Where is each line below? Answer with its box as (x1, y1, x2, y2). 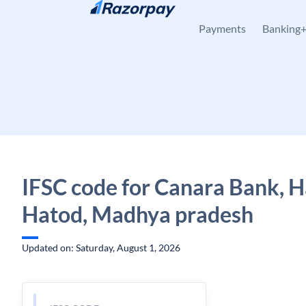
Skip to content (33, 12, 98, 23)
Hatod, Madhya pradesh (22, 201, 253, 227)
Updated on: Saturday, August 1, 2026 (22, 242, 180, 253)
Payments (199, 22, 246, 35)
